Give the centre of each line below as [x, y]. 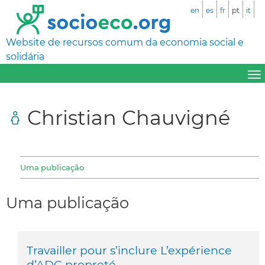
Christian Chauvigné [129, 117]
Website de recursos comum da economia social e [125, 42]
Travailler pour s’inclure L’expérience [129, 250]
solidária [25, 56]
